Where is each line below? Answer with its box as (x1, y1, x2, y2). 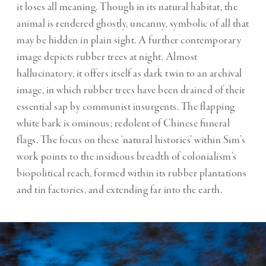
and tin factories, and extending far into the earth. (17, 183, 222, 198)
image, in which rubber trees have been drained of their (17, 83, 246, 98)
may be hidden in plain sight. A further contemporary (17, 33, 241, 48)
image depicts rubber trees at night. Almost (17, 50, 198, 65)
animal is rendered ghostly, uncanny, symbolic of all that (17, 17, 249, 31)
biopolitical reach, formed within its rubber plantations (17, 166, 246, 181)
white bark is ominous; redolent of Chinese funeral (17, 116, 230, 131)
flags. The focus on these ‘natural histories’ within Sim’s (17, 133, 245, 148)
